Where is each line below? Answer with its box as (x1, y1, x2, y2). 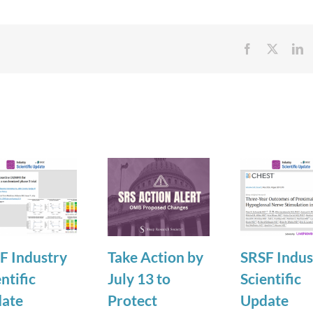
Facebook (252, 43, 296, 54)
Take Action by (108, 248, 203, 266)
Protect (108, 291, 157, 310)
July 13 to (108, 270, 170, 288)
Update (240, 291, 289, 310)
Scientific (240, 270, 301, 288)
